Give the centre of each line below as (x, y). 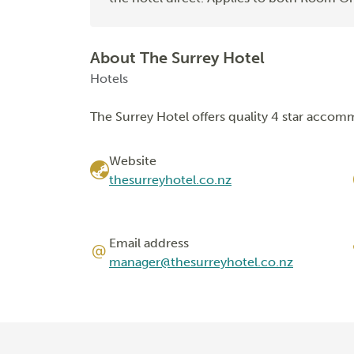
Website (133, 160)
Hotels (109, 78)
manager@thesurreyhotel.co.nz (201, 262)
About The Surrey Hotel (177, 57)
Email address (149, 243)
